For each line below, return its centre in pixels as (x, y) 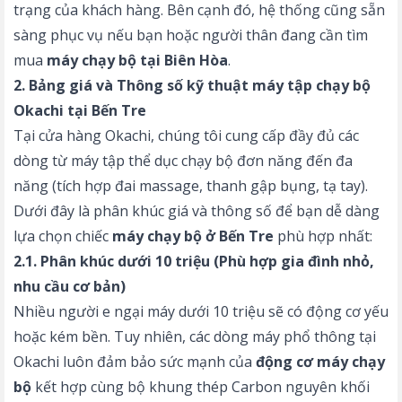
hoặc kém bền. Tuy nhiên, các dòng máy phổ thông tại (195, 336)
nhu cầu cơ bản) (70, 286)
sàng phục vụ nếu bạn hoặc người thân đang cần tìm (191, 35)
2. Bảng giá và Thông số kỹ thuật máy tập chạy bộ (192, 85)
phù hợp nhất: (323, 236)
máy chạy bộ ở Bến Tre (193, 236)
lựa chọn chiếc (63, 236)
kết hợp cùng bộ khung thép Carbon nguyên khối (201, 387)
